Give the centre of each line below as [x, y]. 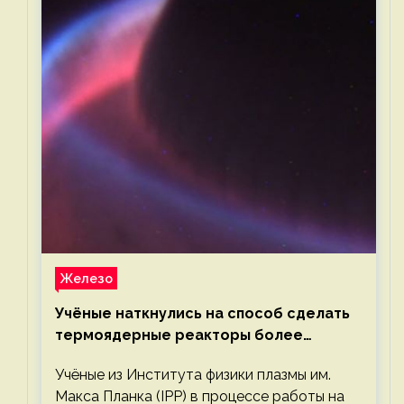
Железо [86, 278]
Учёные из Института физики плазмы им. [193, 374]
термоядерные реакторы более [179, 335]
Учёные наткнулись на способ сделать [202, 313]
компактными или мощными [160, 356]
